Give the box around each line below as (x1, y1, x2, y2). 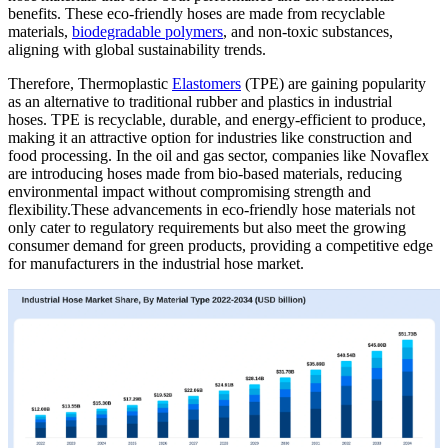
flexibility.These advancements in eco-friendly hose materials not (8, 200, 415, 218)
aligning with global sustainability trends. (8, 40, 270, 58)
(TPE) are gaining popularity (241, 74, 426, 92)
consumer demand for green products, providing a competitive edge (8, 236, 433, 254)
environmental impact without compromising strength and (8, 182, 371, 200)
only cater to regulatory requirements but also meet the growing (8, 218, 406, 236)
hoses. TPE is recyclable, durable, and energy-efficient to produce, (8, 110, 426, 128)
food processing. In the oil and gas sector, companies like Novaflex (8, 146, 429, 164)
